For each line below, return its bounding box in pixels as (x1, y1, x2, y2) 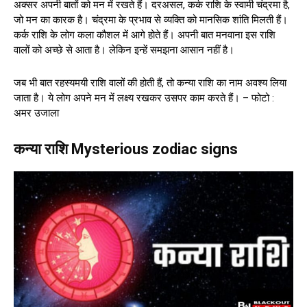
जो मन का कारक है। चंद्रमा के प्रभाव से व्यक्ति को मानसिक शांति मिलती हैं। (14, 13, 288, 26)
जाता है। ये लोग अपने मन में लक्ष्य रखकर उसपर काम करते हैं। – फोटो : (14, 91, 274, 104)
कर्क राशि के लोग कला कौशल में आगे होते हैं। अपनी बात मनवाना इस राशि (14, 28, 275, 41)
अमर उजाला (14, 106, 59, 119)
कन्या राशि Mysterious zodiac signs (14, 140, 238, 158)
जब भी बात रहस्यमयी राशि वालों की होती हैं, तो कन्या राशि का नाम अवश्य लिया (14, 76, 286, 89)
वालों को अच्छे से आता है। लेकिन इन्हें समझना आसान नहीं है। (14, 43, 234, 56)
